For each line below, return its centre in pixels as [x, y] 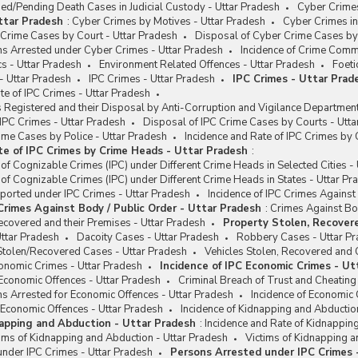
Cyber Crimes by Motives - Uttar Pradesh [169, 22]
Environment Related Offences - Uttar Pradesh [207, 65]
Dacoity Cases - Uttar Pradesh [148, 237]
